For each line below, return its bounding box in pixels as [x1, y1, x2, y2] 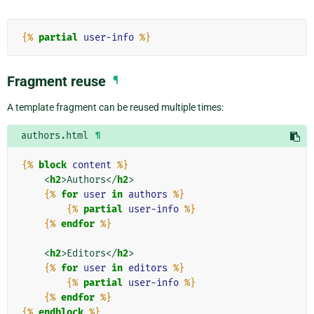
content [72, 158, 111, 171]
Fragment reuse [7, 72, 106, 90]
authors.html [21, 129, 88, 142]
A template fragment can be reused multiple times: [7, 101, 224, 113]
